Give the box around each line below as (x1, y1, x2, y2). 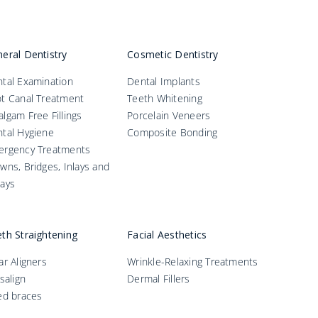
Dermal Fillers (127, 272, 190, 286)
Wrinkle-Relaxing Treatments (127, 255, 258, 269)
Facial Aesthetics (127, 228, 207, 242)
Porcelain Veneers (127, 109, 211, 123)
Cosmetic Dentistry (127, 48, 219, 62)
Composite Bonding (127, 126, 218, 140)
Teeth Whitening (127, 92, 202, 106)
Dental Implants (127, 75, 200, 89)
